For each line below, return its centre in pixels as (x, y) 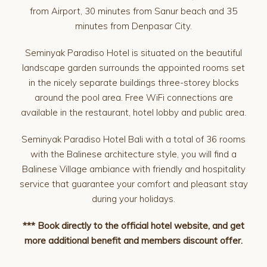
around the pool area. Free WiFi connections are (133, 97)
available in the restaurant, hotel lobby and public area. (133, 112)
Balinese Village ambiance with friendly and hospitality (133, 169)
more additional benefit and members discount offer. (133, 240)
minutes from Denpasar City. (133, 26)
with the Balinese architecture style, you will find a (133, 154)
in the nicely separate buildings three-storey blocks (133, 83)
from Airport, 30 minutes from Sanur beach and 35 (133, 11)
